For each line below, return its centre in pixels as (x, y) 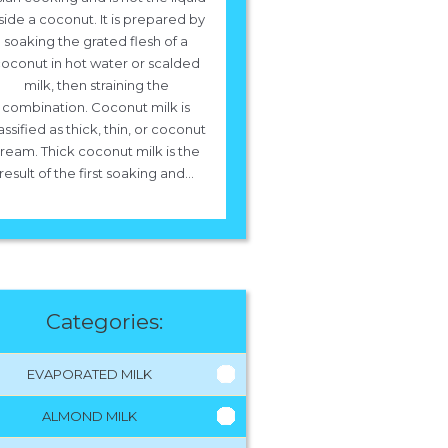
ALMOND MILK (89, 416)
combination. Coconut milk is (96, 107)
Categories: (104, 321)
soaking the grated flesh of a (96, 41)
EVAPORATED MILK (89, 374)
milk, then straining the (96, 85)
